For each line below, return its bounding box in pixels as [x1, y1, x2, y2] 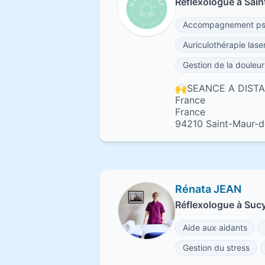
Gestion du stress [183, 243, 250, 253]
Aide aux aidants [183, 222, 247, 232]
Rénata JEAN [175, 183, 241, 195]
